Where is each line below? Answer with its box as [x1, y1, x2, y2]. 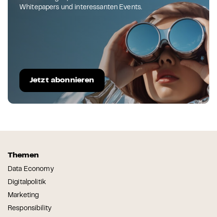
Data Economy [8, 166, 54, 172]
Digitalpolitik [8, 179, 46, 186]
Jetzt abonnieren [30, 77, 94, 84]
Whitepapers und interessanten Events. [19, 4, 142, 11]
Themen [8, 152, 39, 159]
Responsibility [8, 205, 51, 212]
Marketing [8, 192, 39, 199]
